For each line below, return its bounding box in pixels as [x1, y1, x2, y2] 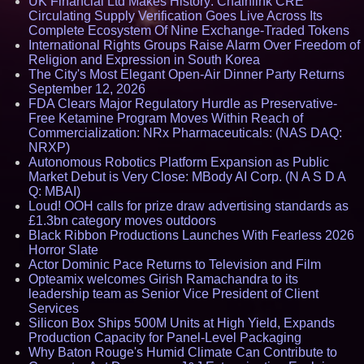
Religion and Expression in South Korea [28, 53, 260, 67]
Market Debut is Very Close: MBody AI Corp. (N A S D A [28, 170, 345, 184]
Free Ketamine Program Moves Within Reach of [28, 111, 303, 125]
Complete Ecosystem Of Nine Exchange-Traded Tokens [28, 24, 349, 37]
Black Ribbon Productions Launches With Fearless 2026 [28, 228, 354, 242]
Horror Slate [28, 243, 98, 257]
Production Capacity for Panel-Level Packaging [28, 331, 301, 344]
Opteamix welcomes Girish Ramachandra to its [28, 272, 298, 286]
